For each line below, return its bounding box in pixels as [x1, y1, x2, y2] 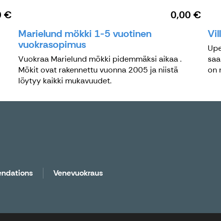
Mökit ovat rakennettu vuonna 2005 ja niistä [18, 64, 179, 75]
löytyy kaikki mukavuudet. [18, 75, 112, 86]
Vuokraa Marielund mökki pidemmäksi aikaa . [18, 53, 182, 64]
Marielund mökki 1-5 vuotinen [18, 27, 152, 40]
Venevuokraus [53, 167, 103, 178]
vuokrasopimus [18, 37, 86, 51]
